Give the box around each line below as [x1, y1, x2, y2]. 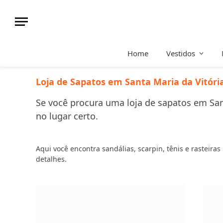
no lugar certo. [36, 110, 98, 122]
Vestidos [166, 48, 195, 58]
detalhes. [36, 154, 67, 164]
